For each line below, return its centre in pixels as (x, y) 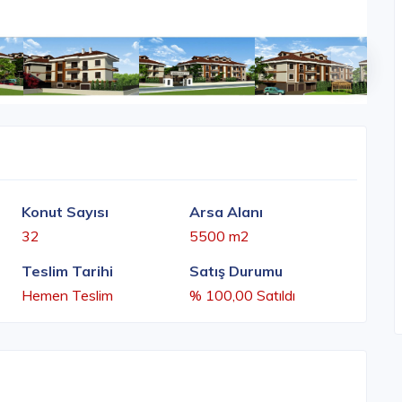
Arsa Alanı (226, 212)
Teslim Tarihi (67, 271)
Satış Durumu (236, 271)
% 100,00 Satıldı (242, 296)
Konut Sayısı (65, 212)
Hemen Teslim (67, 296)
